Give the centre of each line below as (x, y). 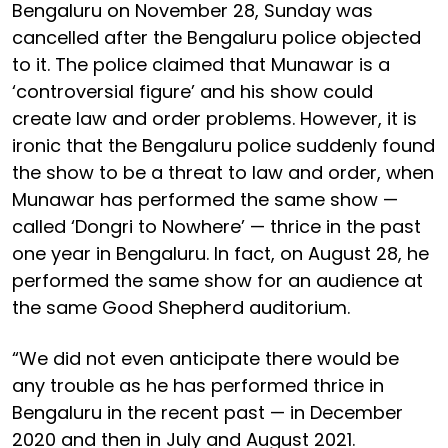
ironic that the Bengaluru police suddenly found (223, 145)
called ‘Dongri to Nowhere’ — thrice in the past (216, 226)
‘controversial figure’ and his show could (192, 91)
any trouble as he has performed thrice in (198, 385)
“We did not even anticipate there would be (205, 358)
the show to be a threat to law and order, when (223, 172)
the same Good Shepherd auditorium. (183, 307)
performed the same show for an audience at (217, 280)
